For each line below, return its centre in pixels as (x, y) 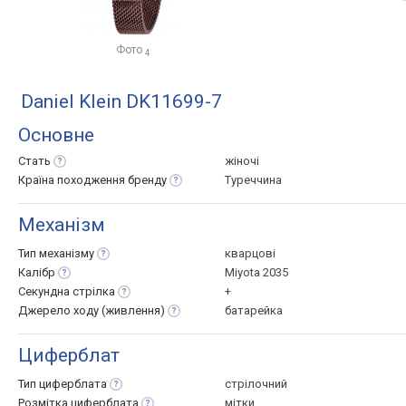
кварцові (250, 253)
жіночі (242, 161)
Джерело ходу (60, 310)
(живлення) (133, 310)
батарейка (254, 310)
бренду (147, 180)
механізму (67, 253)
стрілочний (256, 384)
